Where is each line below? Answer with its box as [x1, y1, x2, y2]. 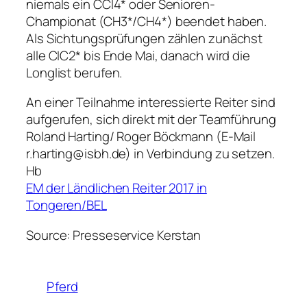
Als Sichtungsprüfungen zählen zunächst [26, 29, 263, 47]
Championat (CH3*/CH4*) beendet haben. [26, 12, 267, 30]
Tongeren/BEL [26, 196, 107, 214]
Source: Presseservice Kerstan [26, 225, 201, 244]
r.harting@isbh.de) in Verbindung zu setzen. [26, 145, 275, 163]
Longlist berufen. [26, 63, 123, 82]
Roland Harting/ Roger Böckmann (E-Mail [26, 127, 256, 146]
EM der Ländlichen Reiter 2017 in [26, 179, 207, 197]
